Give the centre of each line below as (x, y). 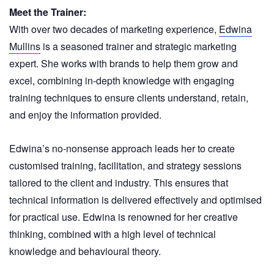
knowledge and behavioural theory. (85, 251)
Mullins (25, 46)
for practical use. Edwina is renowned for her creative (124, 217)
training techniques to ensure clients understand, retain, (129, 97)
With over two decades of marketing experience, (114, 29)
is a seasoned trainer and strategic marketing (139, 46)
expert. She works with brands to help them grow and (124, 63)
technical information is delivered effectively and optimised (135, 199)
